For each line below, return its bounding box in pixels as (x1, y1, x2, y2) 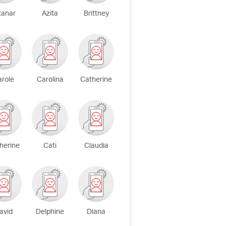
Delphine (36, 204, 65, 220)
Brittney (83, 6, 109, 22)
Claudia (84, 138, 108, 154)
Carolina (36, 72, 64, 88)
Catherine (80, 72, 112, 88)
